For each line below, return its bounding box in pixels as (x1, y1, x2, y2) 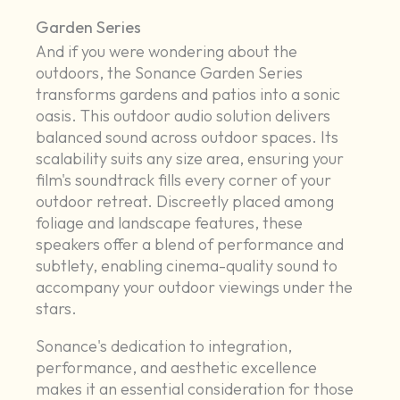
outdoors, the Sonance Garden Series (36, 62, 304, 84)
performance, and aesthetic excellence (36, 357, 318, 379)
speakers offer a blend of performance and (36, 234, 345, 255)
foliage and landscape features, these (36, 212, 304, 234)
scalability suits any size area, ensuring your (36, 148, 345, 170)
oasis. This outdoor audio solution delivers (36, 105, 331, 127)
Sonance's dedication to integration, (36, 336, 293, 357)
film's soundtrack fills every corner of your (36, 170, 332, 191)
